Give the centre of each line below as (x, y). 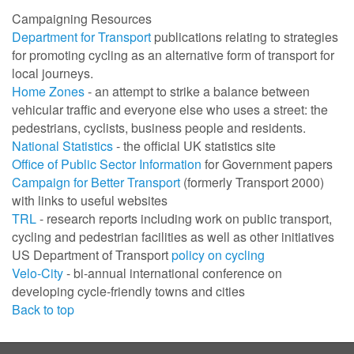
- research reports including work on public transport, (184, 219)
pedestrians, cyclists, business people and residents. (159, 128)
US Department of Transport (92, 255)
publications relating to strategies (245, 37)
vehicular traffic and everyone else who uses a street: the (170, 110)
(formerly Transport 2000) (252, 183)
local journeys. (53, 73)
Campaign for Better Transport (96, 183)
